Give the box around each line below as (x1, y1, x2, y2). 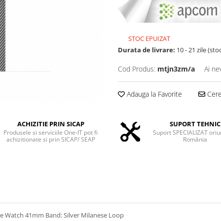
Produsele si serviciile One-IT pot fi (3, 128, 98, 137)
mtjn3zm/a (157, 64, 195, 74)
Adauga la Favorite (125, 89, 182, 99)
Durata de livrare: (118, 45, 175, 55)
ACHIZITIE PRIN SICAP (17, 119, 84, 129)
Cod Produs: (118, 64, 155, 74)
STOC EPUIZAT (127, 34, 170, 43)
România (183, 135, 207, 144)
